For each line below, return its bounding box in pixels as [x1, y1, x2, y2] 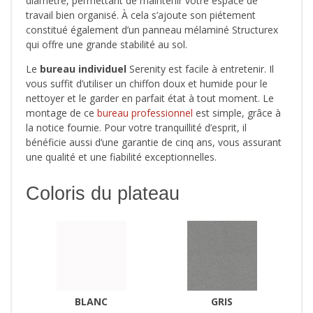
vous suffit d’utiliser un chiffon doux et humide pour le [26, 77, 268, 91]
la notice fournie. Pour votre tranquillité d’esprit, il [26, 121, 247, 135]
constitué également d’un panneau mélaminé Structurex [26, 23, 278, 37]
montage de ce [26, 106, 97, 120]
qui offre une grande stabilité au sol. [26, 38, 187, 52]
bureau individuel [40, 62, 126, 76]
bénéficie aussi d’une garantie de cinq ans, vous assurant [26, 136, 282, 150]
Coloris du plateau [26, 183, 180, 205]
